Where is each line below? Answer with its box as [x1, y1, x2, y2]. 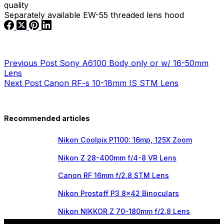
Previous [4, 57, 40, 68]
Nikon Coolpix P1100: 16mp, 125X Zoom [58, 135, 192, 144]
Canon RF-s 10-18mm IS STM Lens [44, 77, 178, 88]
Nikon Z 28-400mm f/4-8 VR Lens [58, 153, 176, 162]
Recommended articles [4, 113, 90, 122]
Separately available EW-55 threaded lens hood [4, 9, 184, 20]
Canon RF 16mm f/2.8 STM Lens [58, 171, 169, 180]
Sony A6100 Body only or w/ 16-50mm [59, 57, 208, 68]
